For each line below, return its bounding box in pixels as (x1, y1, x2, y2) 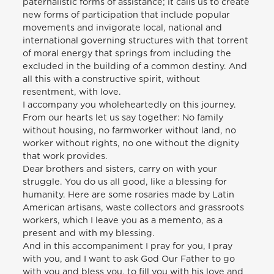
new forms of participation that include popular (23, 10, 231, 20)
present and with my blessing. (23, 228, 155, 238)
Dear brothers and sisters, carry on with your (23, 164, 218, 174)
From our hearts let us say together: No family (23, 113, 224, 122)
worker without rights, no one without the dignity (23, 138, 240, 148)
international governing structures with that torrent (23, 35, 249, 45)
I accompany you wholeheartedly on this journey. (23, 100, 237, 109)
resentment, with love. (23, 87, 122, 97)
